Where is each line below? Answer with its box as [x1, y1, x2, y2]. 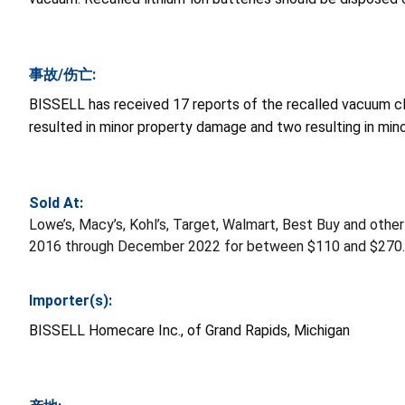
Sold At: [29, 194, 83, 212]
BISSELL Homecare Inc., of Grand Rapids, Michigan [29, 322, 350, 340]
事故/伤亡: [29, 66, 96, 84]
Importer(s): [29, 292, 112, 310]
